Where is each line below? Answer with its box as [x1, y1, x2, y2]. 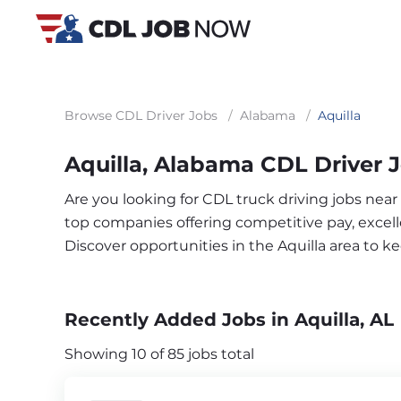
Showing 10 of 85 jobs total [64, 346, 254, 363]
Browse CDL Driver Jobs [64, 107, 218, 124]
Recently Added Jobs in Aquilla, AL [64, 309, 394, 330]
